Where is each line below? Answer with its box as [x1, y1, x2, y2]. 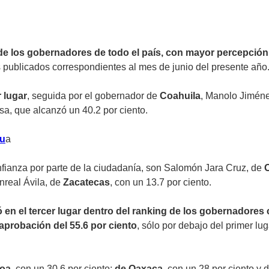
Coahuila [160, 90, 201, 101]
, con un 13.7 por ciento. [110, 177, 211, 187]
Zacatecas [63, 177, 110, 187]
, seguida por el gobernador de [27, 90, 160, 101]
